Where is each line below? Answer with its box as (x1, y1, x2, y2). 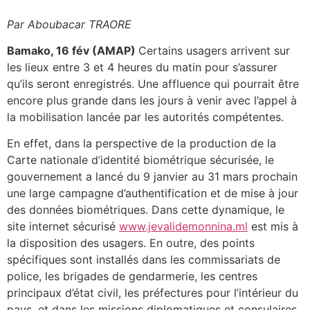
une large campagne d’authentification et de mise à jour (7, 186, 298, 201)
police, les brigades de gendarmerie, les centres (7, 269, 257, 284)
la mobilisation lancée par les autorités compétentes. (7, 109, 284, 124)
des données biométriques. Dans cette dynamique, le (7, 203, 284, 217)
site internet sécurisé (7, 219, 119, 234)
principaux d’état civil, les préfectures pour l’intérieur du (7, 286, 298, 300)
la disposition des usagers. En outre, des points (7, 236, 255, 250)
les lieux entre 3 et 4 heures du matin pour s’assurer (7, 60, 277, 74)
